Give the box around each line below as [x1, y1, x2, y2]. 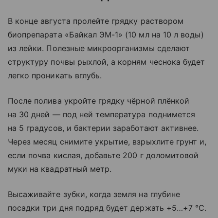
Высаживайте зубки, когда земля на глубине [8, 189, 180, 200]
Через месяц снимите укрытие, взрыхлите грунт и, [8, 137, 207, 147]
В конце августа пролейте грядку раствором [8, 16, 183, 26]
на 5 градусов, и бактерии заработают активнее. [8, 123, 199, 133]
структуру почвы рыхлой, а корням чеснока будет [8, 57, 205, 67]
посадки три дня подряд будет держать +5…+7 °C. [8, 203, 207, 213]
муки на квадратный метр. [8, 164, 112, 174]
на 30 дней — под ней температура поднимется [8, 109, 196, 120]
